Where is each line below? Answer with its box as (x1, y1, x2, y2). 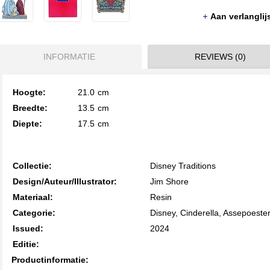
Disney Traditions (150, 161, 216, 171)
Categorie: (13, 208, 55, 218)
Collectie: (13, 161, 52, 171)
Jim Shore (150, 177, 189, 186)
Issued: (13, 224, 43, 233)
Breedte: (13, 103, 48, 113)
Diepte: (13, 119, 42, 128)
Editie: (13, 239, 39, 249)
